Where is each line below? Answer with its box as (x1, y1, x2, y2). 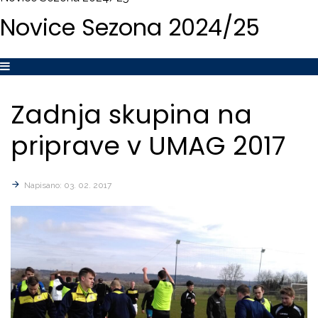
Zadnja (11, 97, 102, 133)
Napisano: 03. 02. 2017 (24, 180, 111, 190)
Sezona (82, 11, 162, 43)
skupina (109, 97, 210, 133)
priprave (11, 128, 120, 164)
